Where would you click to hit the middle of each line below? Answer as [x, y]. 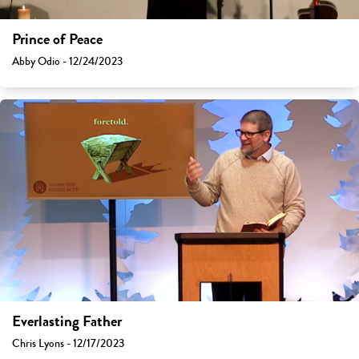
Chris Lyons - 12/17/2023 [68, 344]
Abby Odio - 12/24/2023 [67, 62]
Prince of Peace [57, 40]
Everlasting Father [67, 322]
